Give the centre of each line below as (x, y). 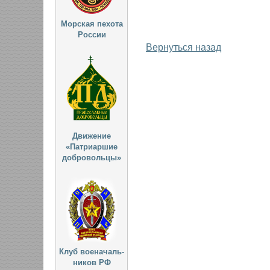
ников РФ (92, 262)
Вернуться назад (184, 47)
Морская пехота (92, 24)
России (92, 35)
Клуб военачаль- (92, 252)
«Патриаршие (92, 147)
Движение (92, 136)
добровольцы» (92, 158)
